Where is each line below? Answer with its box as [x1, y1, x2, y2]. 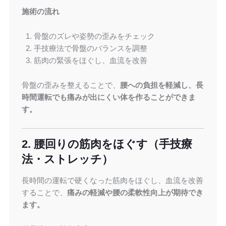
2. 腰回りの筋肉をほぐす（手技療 [21, 138, 192, 151]
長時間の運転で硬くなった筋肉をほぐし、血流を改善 [21, 176, 203, 185]
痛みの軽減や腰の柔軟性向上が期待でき [67, 188, 203, 197]
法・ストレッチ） [21, 153, 113, 166]
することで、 [21, 188, 67, 197]
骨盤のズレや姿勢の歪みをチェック [33, 32, 155, 41]
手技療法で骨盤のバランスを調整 [33, 44, 147, 53]
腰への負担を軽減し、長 [120, 81, 203, 90]
